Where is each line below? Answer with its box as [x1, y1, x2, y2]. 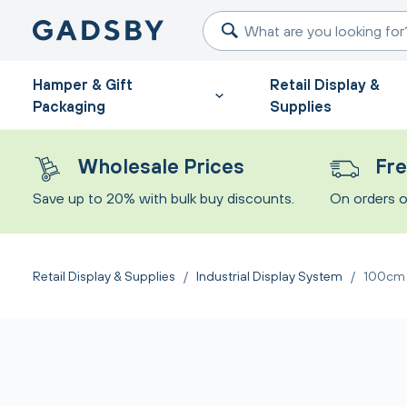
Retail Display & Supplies [33, 268, 175, 283]
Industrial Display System [196, 268, 342, 283]
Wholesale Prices [77, 154, 244, 178]
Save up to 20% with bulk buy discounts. [33, 190, 294, 206]
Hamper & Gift [33, 75, 133, 93]
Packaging [33, 97, 105, 114]
